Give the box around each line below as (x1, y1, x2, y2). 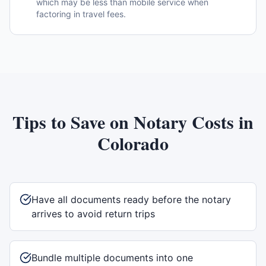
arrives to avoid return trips (31, 208, 155, 220)
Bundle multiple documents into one (31, 252, 193, 264)
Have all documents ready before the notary (31, 194, 231, 205)
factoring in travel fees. (36, 9, 126, 19)
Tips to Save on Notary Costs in (12, 109, 254, 135)
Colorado (97, 130, 169, 156)
